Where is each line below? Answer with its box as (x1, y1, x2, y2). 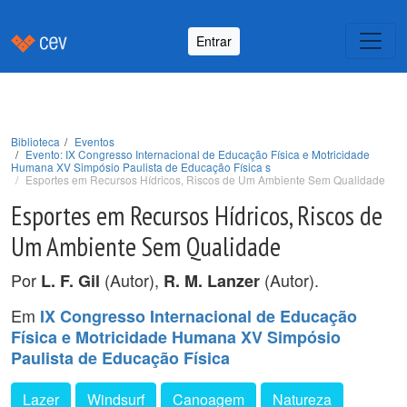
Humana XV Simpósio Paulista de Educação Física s (11, 159, 271, 174)
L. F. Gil (41, 269, 100, 293)
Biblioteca (11, 134, 60, 149)
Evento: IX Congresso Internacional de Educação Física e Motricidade (25, 146, 370, 162)
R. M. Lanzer (164, 269, 260, 293)
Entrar (196, 31, 232, 50)
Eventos (74, 134, 114, 149)
